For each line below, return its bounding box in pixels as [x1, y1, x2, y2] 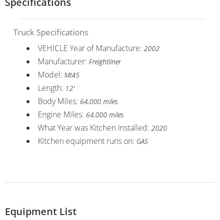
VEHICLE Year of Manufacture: [37, 42, 144, 54]
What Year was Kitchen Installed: [37, 122, 151, 133]
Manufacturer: [37, 55, 89, 67]
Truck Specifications [13, 26, 88, 38]
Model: [37, 69, 64, 80]
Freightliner [88, 56, 121, 66]
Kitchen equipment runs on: [37, 135, 137, 146]
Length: [37, 82, 65, 93]
